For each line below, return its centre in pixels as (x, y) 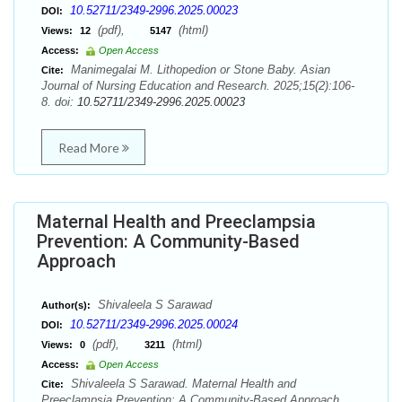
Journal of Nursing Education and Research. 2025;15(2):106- (198, 86)
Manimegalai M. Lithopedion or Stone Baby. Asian (199, 70)
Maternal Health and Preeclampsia (176, 222)
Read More (90, 148)
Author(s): (66, 305)
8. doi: (59, 102)
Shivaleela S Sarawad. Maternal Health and (182, 384)
